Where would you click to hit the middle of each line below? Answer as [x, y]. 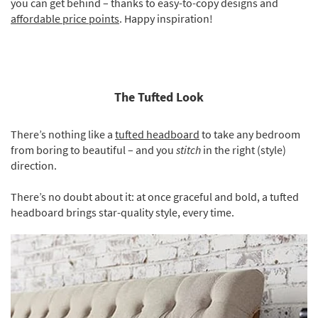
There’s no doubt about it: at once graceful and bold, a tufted [155, 197]
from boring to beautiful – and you [93, 150]
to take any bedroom [250, 134]
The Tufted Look [159, 97]
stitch [188, 150]
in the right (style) [243, 150]
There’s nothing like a [63, 134]
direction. [34, 165]
